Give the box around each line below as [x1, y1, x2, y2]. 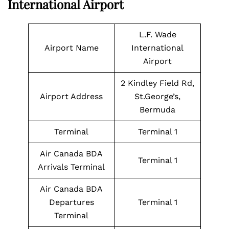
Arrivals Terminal [38, 162, 105, 172]
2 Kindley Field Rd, [121, 78, 194, 88]
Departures [49, 197, 94, 207]
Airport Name [44, 43, 99, 53]
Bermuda [140, 105, 175, 114]
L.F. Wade [139, 30, 176, 39]
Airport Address [40, 91, 103, 101]
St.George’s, [134, 91, 180, 101]
